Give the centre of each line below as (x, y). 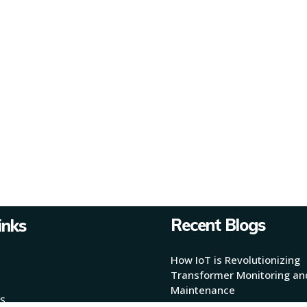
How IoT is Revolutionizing (235, 259)
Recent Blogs (218, 225)
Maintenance (202, 290)
